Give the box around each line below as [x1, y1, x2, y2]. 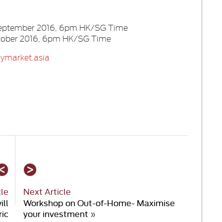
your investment [23, 207, 89, 220]
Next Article [23, 185, 71, 198]
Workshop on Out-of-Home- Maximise [23, 196, 175, 209]
